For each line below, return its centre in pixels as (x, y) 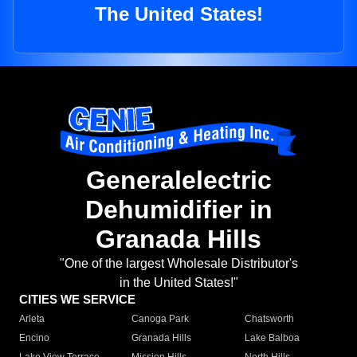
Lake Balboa (272, 338)
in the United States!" (178, 283)
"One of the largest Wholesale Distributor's (178, 264)
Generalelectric (178, 180)
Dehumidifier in (178, 210)
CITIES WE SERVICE (77, 300)
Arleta (32, 319)
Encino (34, 338)
